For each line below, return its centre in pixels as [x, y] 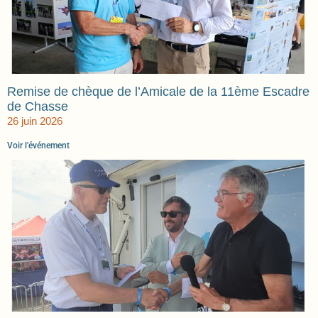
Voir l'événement [38, 146]
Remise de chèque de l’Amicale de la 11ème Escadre [158, 92]
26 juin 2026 [35, 121]
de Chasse [38, 107]
